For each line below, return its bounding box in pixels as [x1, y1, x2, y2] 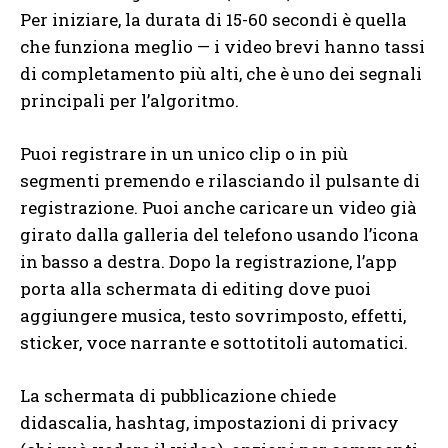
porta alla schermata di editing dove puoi [20, 276, 371, 300]
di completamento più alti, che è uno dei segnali [20, 61, 422, 85]
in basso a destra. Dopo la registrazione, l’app [20, 249, 397, 273]
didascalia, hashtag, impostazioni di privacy [20, 410, 399, 434]
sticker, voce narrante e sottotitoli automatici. [20, 330, 408, 354]
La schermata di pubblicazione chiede [20, 383, 336, 407]
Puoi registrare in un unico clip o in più [20, 141, 348, 165]
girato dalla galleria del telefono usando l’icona [20, 222, 419, 246]
